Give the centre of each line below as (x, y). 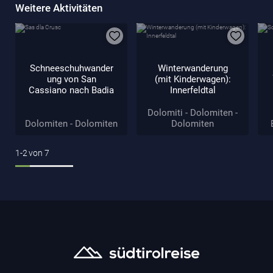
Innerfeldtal (193, 90)
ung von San (71, 79)
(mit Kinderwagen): (193, 79)
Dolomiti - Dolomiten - (193, 112)
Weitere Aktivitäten (59, 8)
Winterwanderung (193, 68)
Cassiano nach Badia (71, 90)
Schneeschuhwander (71, 68)
